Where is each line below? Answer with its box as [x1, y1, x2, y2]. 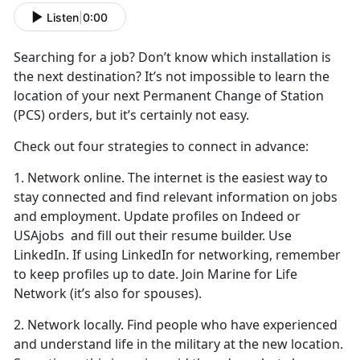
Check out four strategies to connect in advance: [14, 137, 312, 156]
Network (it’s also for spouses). [14, 284, 208, 303]
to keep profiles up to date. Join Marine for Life [14, 265, 297, 284]
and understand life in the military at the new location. [14, 335, 343, 354]
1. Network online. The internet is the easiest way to [14, 169, 328, 187]
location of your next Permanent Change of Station [14, 87, 324, 105]
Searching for [14, 48, 96, 67]
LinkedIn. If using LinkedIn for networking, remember [14, 246, 341, 264]
